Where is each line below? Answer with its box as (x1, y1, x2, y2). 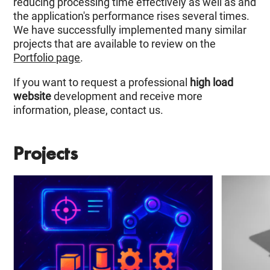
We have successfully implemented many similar (13, 24, 247, 37)
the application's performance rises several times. (13, 10, 250, 23)
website (13, 90, 52, 103)
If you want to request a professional (13, 76, 190, 89)
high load (190, 76, 234, 89)
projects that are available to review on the (13, 37, 216, 51)
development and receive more (51, 90, 203, 103)
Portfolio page (13, 51, 81, 64)
